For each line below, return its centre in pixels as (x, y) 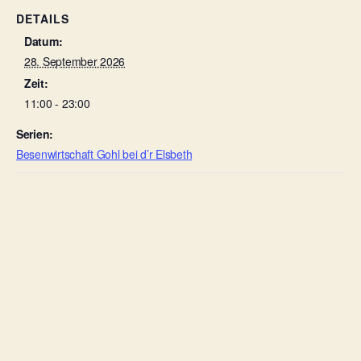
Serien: (35, 133)
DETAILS (43, 18)
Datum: (44, 41)
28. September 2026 (75, 61)
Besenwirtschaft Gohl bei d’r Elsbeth (104, 154)
